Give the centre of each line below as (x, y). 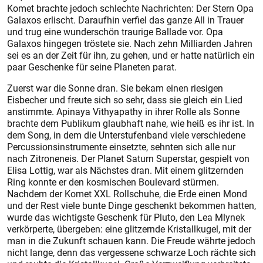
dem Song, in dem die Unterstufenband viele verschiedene (126, 135)
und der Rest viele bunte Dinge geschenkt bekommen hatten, (131, 205)
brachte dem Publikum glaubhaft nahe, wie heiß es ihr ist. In (131, 123)
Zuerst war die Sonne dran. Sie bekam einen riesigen (115, 88)
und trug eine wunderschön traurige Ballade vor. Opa (115, 32)
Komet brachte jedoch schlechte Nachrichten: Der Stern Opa (130, 8)
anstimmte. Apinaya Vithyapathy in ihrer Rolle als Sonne (123, 112)
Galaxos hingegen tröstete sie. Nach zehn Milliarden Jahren (130, 43)
